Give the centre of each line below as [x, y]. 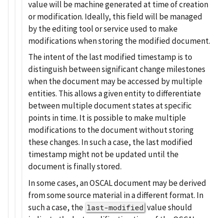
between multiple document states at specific [110, 106]
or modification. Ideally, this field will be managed [115, 16]
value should [169, 207]
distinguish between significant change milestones [117, 69]
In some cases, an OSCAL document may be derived [117, 183]
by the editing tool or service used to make [103, 28]
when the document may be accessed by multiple [115, 82]
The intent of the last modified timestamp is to [110, 57]
